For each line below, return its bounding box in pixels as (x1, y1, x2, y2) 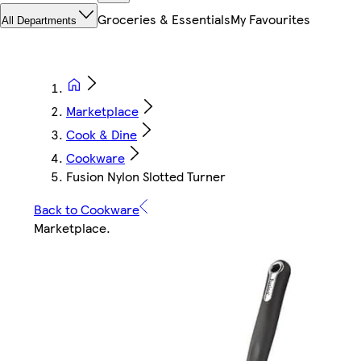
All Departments (2, 15, 77, 27)
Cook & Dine (66, 125, 137, 144)
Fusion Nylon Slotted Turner (66, 167, 226, 186)
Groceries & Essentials (98, 10, 230, 29)
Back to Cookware (34, 200, 139, 219)
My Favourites (230, 10, 310, 29)
